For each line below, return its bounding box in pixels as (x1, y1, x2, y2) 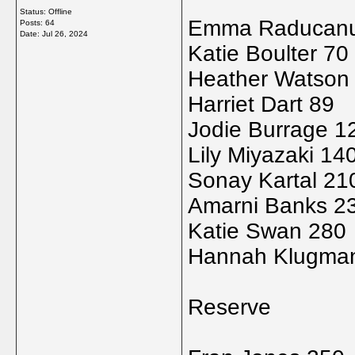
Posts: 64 (20, 18, 55, 27)
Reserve (188, 295, 271, 319)
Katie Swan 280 (188, 219, 346, 243)
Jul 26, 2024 (42, 29, 88, 38)
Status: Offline (20, 7, 72, 16)
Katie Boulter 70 (188, 41, 349, 66)
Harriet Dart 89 (188, 92, 334, 116)
